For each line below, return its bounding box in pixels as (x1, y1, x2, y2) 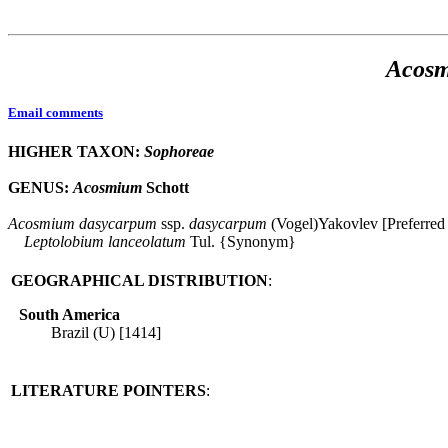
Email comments (8, 105, 103, 121)
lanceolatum (108, 233, 186, 251)
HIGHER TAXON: (8, 143, 144, 161)
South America (19, 306, 120, 324)
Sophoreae (144, 143, 214, 161)
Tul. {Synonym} (186, 233, 296, 251)
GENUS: (8, 179, 73, 197)
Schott (142, 179, 189, 197)
